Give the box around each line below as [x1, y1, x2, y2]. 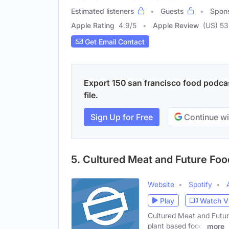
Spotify [189, 180, 212, 189]
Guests [161, 7, 184, 16]
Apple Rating [71, 21, 114, 30]
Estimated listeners [71, 7, 134, 16]
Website [148, 180, 174, 189]
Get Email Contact [83, 37, 145, 46]
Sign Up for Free [90, 111, 153, 122]
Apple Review [153, 21, 199, 30]
